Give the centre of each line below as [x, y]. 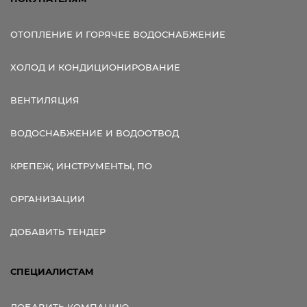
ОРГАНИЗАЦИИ [48, 199]
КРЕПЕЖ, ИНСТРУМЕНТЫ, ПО [81, 166]
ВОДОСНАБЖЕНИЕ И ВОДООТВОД [95, 133]
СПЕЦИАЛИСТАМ [52, 271]
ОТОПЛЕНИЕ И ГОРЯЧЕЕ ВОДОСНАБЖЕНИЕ [118, 34]
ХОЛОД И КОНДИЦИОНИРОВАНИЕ [95, 67]
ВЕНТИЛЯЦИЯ [45, 100]
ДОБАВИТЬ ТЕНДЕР [58, 232]
